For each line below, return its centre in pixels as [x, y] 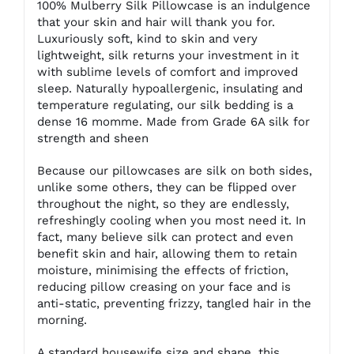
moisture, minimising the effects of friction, [162, 270]
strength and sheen [92, 138]
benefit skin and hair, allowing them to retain [167, 253]
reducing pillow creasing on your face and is [164, 286]
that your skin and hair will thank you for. [156, 22]
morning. [62, 320]
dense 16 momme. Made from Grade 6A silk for [173, 121]
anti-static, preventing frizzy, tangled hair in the [174, 303]
